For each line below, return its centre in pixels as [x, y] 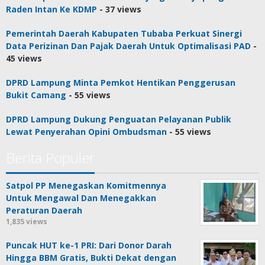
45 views [24, 59]
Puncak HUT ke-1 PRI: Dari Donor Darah [89, 245]
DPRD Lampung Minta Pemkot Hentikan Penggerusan [121, 83]
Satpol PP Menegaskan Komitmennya [86, 186]
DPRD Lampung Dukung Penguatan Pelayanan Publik [119, 119]
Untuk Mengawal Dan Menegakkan [81, 198]
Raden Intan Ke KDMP [51, 9]
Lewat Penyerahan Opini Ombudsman [86, 132]
